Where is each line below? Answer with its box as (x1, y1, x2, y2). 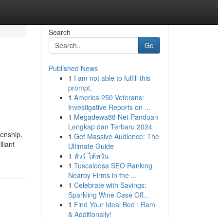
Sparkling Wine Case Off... (68, 190, 149, 200)
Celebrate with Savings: (73, 180, 146, 190)
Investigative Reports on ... (68, 102, 150, 112)
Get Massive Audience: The (73, 131, 159, 141)
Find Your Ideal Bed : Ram (73, 200, 155, 209)
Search (48, 27, 71, 37)
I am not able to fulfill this (73, 73, 150, 83)
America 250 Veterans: (73, 92, 144, 102)
